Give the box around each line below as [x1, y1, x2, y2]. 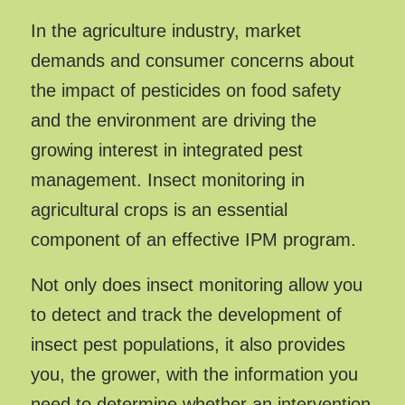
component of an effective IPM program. [30, 230, 356, 250]
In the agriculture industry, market [30, 21, 301, 42]
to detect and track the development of [30, 305, 342, 325]
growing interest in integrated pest [30, 140, 303, 161]
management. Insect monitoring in [30, 170, 305, 191]
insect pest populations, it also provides [30, 334, 345, 355]
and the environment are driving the [30, 110, 316, 131]
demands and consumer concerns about [30, 51, 354, 71]
